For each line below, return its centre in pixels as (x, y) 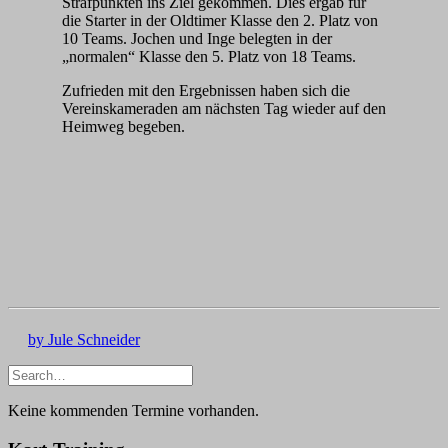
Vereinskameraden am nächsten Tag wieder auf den (224, 109)
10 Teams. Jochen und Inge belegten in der (197, 39)
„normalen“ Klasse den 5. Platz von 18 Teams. (209, 57)
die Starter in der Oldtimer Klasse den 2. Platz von (220, 21)
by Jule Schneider (84, 340)
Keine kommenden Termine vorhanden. (133, 411)
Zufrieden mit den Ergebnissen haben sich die (206, 91)
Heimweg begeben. (123, 127)
